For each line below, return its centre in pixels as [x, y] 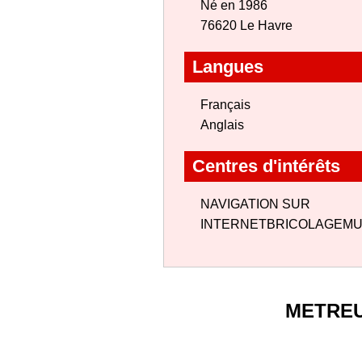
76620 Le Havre [246, 25]
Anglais [222, 125]
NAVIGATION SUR [255, 204]
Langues [228, 67]
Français [225, 105]
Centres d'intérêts [266, 166]
